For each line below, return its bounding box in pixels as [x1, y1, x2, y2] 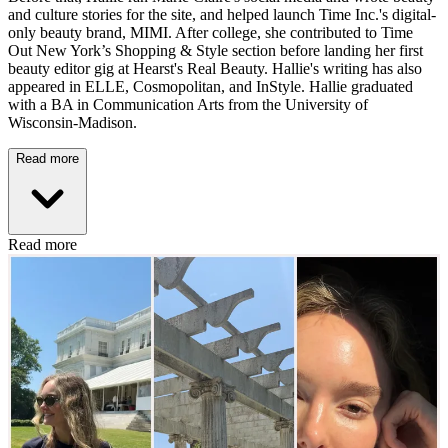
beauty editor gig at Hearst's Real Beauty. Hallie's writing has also [8, 60, 422, 78]
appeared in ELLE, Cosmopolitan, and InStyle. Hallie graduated [8, 78, 413, 96]
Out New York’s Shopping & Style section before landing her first [8, 42, 423, 60]
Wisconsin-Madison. [8, 114, 137, 132]
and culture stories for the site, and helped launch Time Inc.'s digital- [8, 6, 436, 24]
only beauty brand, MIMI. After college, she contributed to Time [8, 24, 413, 42]
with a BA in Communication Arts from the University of [8, 96, 368, 114]
